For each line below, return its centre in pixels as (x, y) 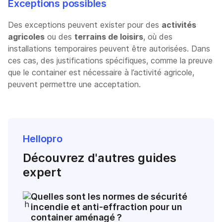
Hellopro (43, 139)
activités (179, 25)
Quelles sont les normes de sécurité (109, 196)
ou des (59, 36)
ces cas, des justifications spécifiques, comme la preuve (110, 60)
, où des (158, 36)
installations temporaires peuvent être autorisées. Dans (109, 48)
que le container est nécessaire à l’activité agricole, (101, 72)
